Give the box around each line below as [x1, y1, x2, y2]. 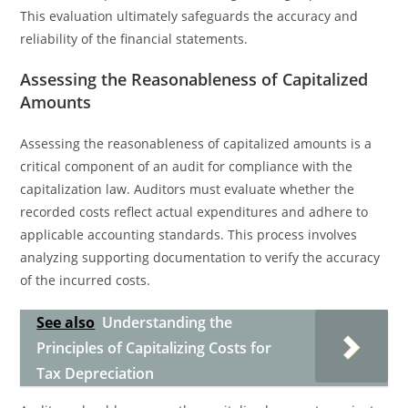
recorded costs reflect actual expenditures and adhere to [20, 203, 369, 220]
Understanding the [102, 312, 233, 332]
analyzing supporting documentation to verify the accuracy [20, 249, 381, 266]
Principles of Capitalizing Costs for [36, 338, 272, 358]
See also [36, 312, 96, 332]
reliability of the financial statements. [20, 30, 249, 47]
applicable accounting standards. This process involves [20, 226, 358, 243]
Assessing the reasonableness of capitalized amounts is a [20, 135, 372, 152]
